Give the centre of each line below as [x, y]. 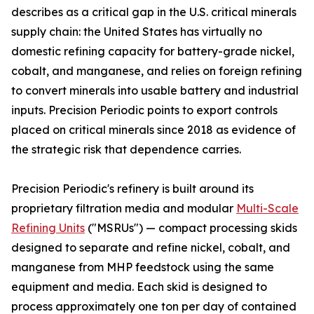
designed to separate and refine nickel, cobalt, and [151, 247]
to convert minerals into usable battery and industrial [155, 90]
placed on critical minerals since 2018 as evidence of [153, 129]
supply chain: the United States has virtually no [137, 31]
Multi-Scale [267, 208]
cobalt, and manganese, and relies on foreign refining [157, 70]
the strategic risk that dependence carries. [126, 149]
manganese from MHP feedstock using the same [143, 267]
